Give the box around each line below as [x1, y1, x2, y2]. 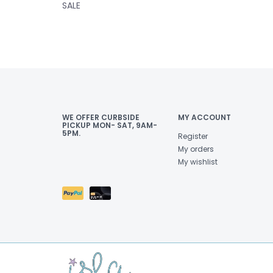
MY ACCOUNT [178, 112, 231, 122]
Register [178, 131, 208, 141]
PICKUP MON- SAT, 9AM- [62, 120, 157, 130]
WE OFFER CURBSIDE [62, 112, 140, 122]
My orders [178, 144, 214, 154]
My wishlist [178, 157, 218, 167]
